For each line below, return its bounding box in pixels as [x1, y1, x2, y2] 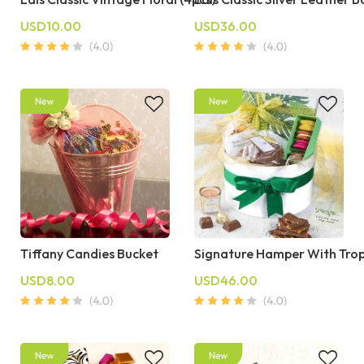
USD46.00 [194, 272, 258, 289]
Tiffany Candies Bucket [20, 245, 158, 262]
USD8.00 [20, 272, 75, 289]
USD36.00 [194, 18, 257, 35]
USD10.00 [20, 18, 81, 35]
